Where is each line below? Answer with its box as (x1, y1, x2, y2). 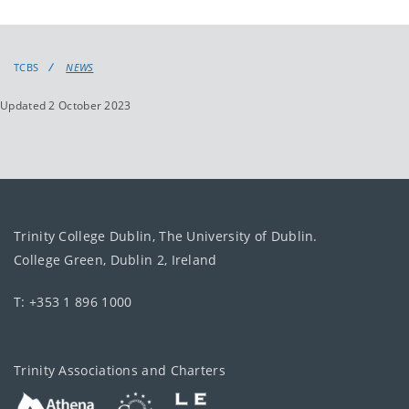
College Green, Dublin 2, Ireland (14, 250, 217, 268)
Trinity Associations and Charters (14, 361, 225, 379)
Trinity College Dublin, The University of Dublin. (14, 226, 318, 245)
